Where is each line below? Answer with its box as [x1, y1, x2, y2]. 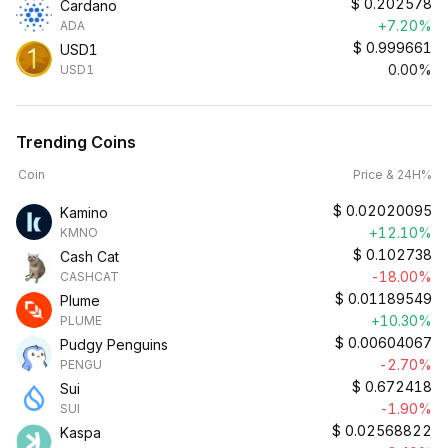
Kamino [60, 204, 108, 221]
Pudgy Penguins [60, 336, 168, 353]
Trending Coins [16, 132, 136, 152]
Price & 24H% [353, 167, 432, 182]
